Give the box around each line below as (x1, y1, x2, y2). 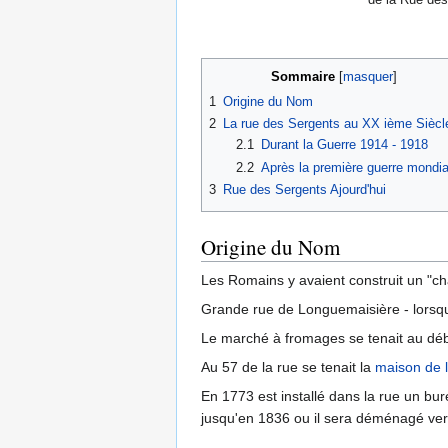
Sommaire (271, 69, 335, 84)
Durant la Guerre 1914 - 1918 (260, 137, 428, 153)
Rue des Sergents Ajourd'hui (223, 181, 386, 197)
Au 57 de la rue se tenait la (201, 359, 375, 375)
